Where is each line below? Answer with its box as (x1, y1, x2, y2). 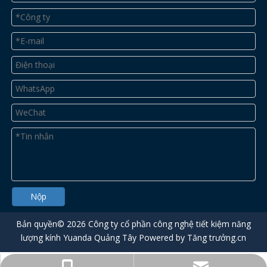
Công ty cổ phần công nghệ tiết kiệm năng (86, 218, 251, 229)
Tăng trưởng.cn (187, 231, 246, 243)
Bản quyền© (16, 218, 67, 229)
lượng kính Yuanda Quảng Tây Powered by (21, 231, 187, 243)
